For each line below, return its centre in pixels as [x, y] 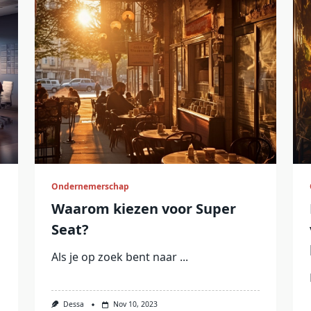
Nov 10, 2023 [135, 304]
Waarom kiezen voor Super [143, 209]
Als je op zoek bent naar [114, 257]
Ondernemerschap [90, 187]
